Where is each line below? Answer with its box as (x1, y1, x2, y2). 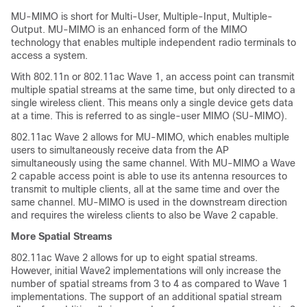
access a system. (11, 50, 88, 61)
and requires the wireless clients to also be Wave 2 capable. (11, 210, 278, 221)
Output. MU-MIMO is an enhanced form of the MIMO (11, 24, 247, 35)
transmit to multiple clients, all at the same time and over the (11, 184, 280, 195)
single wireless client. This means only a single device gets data (11, 97, 293, 108)
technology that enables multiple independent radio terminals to (11, 37, 296, 48)
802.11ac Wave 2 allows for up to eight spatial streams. (11, 252, 258, 263)
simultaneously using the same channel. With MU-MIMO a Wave (11, 158, 295, 169)
